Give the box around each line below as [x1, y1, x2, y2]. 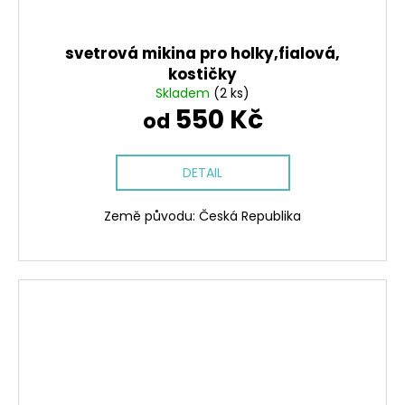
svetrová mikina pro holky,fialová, [65, 42, 340, 64]
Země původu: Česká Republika [104, 206, 301, 225]
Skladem [155, 83, 213, 102]
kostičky [168, 62, 237, 85]
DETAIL [183, 163, 222, 182]
